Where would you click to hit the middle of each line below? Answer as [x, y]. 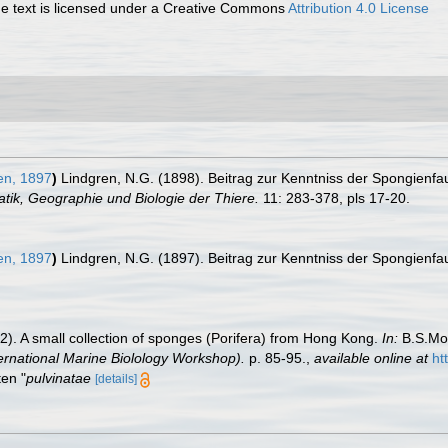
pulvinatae [58, 378]
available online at [371, 358]
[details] [116, 379]
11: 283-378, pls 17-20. [334, 198]
